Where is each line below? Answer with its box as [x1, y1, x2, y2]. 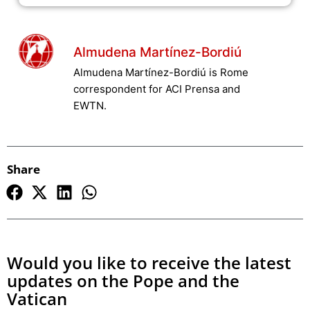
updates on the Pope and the [7, 269, 239, 293]
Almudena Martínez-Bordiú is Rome [73, 66, 248, 80]
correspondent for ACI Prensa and [73, 82, 240, 96]
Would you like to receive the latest [7, 251, 291, 275]
